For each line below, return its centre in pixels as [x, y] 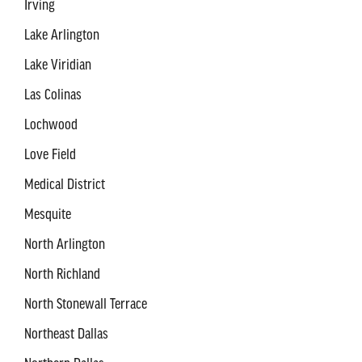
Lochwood [51, 125]
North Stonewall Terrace [86, 304]
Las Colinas [53, 95]
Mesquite [48, 215]
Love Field [50, 155]
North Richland [62, 274]
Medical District [65, 185]
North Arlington [65, 244]
